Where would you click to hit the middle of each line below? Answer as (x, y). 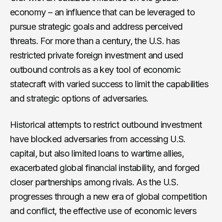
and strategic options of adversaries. (79, 98)
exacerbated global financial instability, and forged (105, 167)
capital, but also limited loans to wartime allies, (97, 153)
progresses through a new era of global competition (108, 196)
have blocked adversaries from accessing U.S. (98, 139)
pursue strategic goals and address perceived (96, 26)
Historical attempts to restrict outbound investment (106, 124)
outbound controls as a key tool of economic (95, 69)
